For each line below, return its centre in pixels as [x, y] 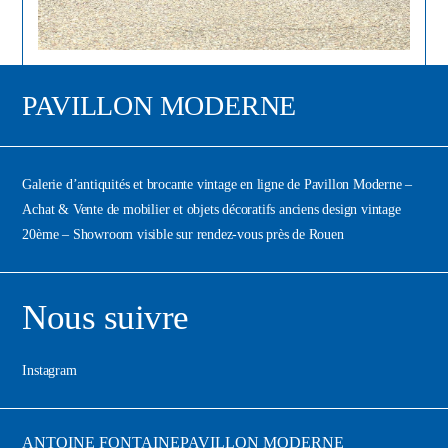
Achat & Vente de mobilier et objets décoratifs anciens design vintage [211, 209]
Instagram [49, 370]
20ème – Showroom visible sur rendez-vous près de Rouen [183, 234]
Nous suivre [105, 317]
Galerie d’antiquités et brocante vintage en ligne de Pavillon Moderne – [217, 184]
